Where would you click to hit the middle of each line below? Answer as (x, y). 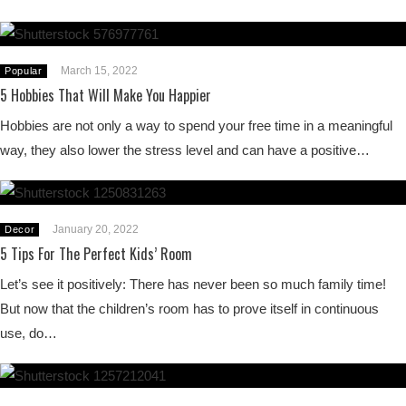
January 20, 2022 (96, 229)
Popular (24, 71)
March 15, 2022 (99, 71)
